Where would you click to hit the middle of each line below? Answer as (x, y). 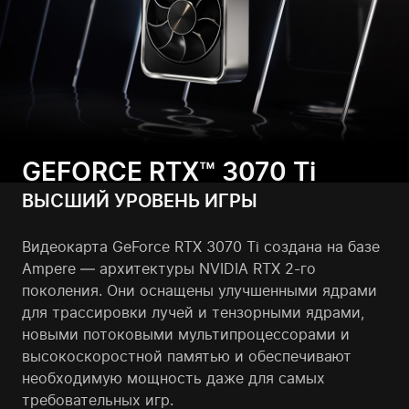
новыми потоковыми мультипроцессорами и (186, 335)
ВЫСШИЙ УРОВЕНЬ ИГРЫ (140, 201)
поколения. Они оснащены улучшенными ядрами (199, 291)
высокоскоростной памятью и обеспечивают (187, 357)
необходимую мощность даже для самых (173, 378)
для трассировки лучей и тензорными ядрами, (193, 313)
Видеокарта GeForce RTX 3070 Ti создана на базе (201, 247)
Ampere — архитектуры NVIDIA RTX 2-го (169, 269)
